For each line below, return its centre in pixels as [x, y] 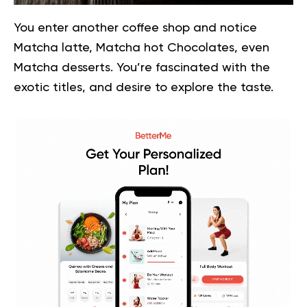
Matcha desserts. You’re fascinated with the [142, 68]
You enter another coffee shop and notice [135, 28]
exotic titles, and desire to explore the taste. [145, 88]
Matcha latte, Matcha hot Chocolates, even [142, 48]
